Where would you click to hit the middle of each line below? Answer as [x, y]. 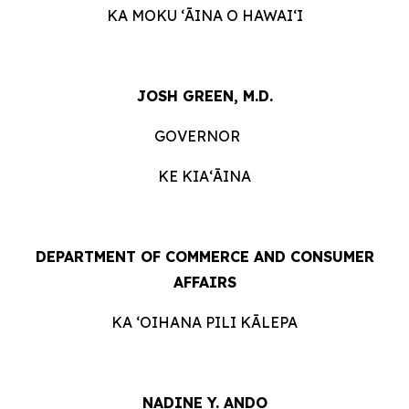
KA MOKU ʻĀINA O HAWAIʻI [204, 16]
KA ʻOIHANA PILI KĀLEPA [204, 322]
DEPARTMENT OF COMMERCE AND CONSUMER [204, 257]
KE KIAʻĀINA [204, 176]
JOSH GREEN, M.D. [204, 96]
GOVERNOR [197, 136]
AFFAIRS [204, 282]
